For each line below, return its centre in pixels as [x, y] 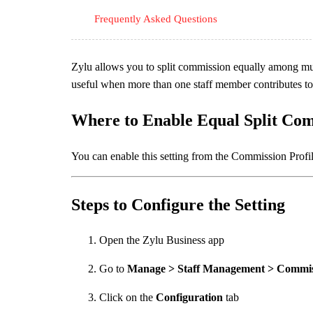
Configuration [189, 298]
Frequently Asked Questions [156, 19]
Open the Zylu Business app [162, 240]
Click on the [128, 298]
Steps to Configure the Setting [178, 204]
